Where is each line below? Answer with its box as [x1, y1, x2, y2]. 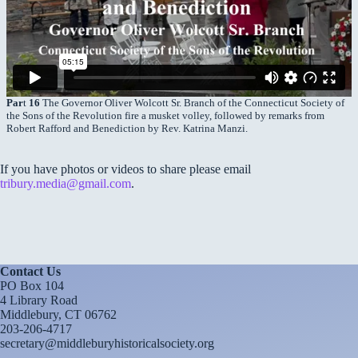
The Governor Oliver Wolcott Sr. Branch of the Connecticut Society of [40, 97, 344, 109]
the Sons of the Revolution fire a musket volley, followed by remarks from [6, 109, 324, 122]
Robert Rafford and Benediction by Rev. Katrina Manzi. [6, 122, 248, 135]
